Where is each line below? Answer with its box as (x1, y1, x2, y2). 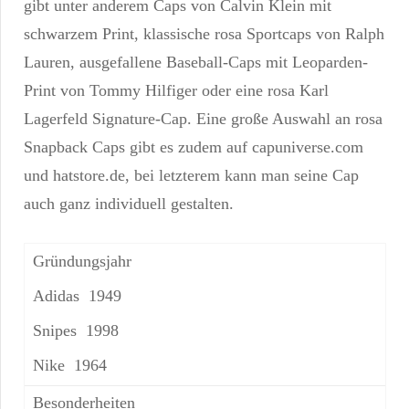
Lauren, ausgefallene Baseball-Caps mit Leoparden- (24, 53, 368, 72)
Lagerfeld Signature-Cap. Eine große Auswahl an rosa (24, 110, 383, 129)
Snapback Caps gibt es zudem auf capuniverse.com (24, 138, 363, 157)
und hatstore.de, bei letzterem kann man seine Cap (24, 166, 359, 185)
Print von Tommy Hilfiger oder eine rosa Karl (24, 81, 329, 100)
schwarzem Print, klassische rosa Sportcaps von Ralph (24, 25, 384, 44)
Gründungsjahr (32, 251, 131, 270)
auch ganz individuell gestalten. (24, 194, 234, 214)
